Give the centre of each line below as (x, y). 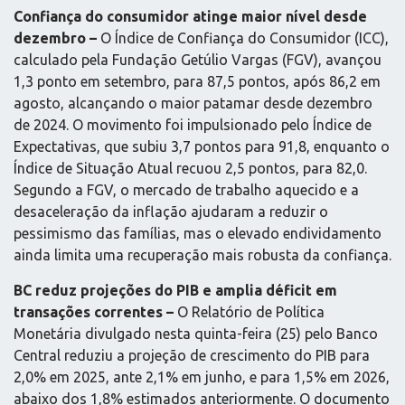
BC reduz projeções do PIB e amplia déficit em (175, 290)
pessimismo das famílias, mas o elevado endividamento (198, 234)
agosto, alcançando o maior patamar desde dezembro (193, 104)
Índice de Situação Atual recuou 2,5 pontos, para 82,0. (190, 169)
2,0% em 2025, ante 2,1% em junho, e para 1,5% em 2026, (202, 377)
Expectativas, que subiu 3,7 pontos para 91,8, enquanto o (202, 147)
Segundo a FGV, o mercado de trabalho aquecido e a (186, 190)
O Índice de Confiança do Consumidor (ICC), (245, 38)
